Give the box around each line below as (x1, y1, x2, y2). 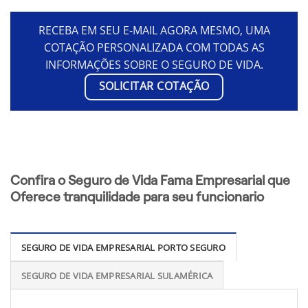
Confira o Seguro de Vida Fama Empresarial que (10, 173, 290, 188)
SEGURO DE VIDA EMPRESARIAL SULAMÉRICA (21, 269, 213, 283)
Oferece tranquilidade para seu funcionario (10, 189, 264, 204)
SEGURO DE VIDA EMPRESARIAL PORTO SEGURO (21, 241, 225, 254)
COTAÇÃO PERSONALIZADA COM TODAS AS (43, 39, 265, 55)
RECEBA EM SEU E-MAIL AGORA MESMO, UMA (38, 22, 270, 38)
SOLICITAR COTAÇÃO (98, 78, 210, 93)
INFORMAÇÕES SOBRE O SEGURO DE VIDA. (45, 56, 263, 72)
